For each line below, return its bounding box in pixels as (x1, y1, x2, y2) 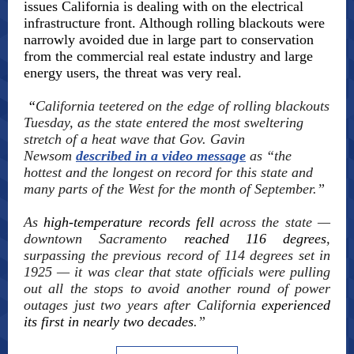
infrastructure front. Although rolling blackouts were (24, 15, 325, 31)
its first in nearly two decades (24, 314, 194, 330)
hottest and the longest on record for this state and (24, 164, 313, 180)
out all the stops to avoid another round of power (24, 281, 330, 296)
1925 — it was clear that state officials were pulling (24, 264, 330, 280)
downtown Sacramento (24, 231, 184, 247)
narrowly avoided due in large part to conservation (24, 32, 314, 47)
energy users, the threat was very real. (24, 65, 242, 81)
